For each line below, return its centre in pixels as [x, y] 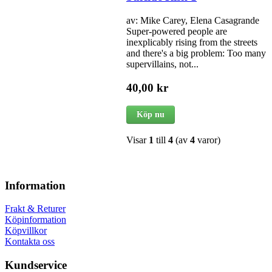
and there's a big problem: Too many [196, 53]
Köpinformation [36, 220]
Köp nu [151, 115]
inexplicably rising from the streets [192, 42]
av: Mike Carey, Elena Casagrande [193, 20]
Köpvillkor [26, 231]
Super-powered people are [177, 31]
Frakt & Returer [35, 209]
